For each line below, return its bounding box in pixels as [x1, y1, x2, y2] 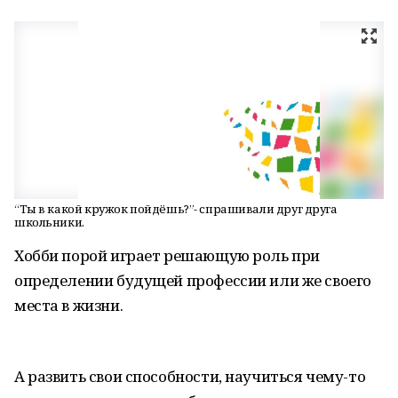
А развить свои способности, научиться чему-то [14, 366, 366, 386]
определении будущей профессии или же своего [14, 270, 371, 291]
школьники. [14, 214, 84, 230]
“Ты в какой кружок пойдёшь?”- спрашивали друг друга [14, 201, 338, 217]
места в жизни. [14, 295, 123, 315]
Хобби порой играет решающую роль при [14, 245, 320, 266]
